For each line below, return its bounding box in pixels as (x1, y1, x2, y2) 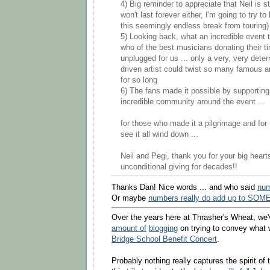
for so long (121, 76, 157, 85)
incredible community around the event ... (121, 98, 265, 107)
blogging (149, 224, 178, 233)
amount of (111, 224, 146, 233)
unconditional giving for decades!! (121, 163, 237, 172)
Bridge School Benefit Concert (111, 235, 217, 244)
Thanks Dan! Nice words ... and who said (111, 183, 257, 192)
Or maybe (111, 193, 148, 202)
